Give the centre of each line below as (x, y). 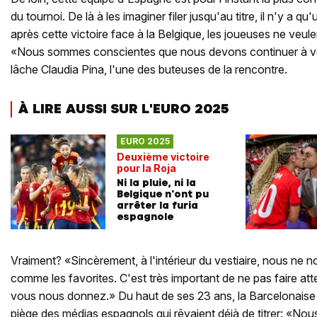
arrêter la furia (157, 205)
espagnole (145, 216)
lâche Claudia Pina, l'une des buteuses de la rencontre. (149, 70)
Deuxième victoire (163, 156)
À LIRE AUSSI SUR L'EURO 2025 (123, 109)
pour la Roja (146, 168)
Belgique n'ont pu (163, 194)
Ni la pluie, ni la (156, 182)
